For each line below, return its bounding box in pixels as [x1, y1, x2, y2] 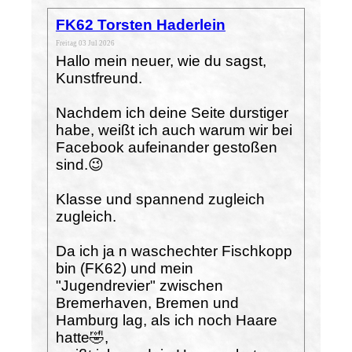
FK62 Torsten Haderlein [56, 16, 225, 33]
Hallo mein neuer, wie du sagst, [56, 52, 266, 69]
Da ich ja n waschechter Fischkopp [56, 242, 292, 259]
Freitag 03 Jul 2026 [56, 38, 115, 47]
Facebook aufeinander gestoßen [56, 138, 277, 156]
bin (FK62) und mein [56, 259, 193, 277]
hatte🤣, [56, 328, 108, 346]
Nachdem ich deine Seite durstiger [56, 104, 288, 121]
